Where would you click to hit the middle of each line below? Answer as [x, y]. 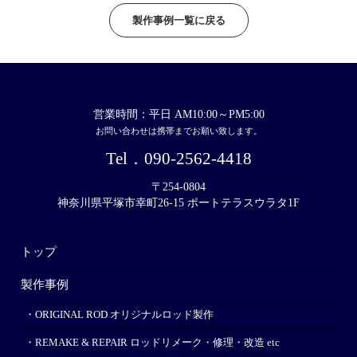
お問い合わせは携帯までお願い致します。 [178, 130]
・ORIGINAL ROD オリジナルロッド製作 [119, 314]
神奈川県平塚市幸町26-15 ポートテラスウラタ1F [178, 202]
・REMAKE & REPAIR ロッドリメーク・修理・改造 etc [152, 342]
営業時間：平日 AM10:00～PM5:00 [178, 114]
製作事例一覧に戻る [178, 20]
